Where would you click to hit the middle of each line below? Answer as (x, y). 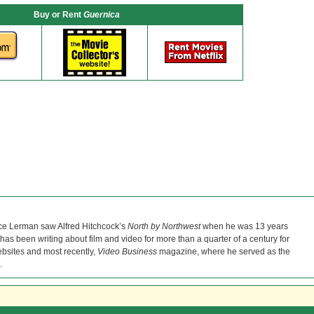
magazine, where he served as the (224, 252)
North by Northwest (164, 226)
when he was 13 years (244, 226)
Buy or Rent (58, 15)
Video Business (127, 252)
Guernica (101, 15)
